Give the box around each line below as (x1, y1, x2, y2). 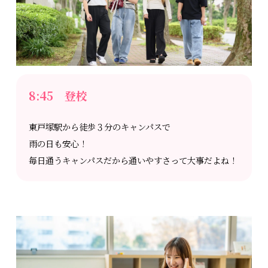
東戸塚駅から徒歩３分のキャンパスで (29, 120, 171, 133)
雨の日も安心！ (29, 137, 88, 150)
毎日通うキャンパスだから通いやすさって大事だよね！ (29, 154, 238, 166)
